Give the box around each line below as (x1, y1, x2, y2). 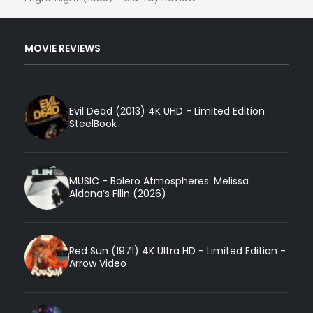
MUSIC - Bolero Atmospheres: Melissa (69, 174, 249, 189)
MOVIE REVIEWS (24, 41, 101, 55)
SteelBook (69, 117, 117, 131)
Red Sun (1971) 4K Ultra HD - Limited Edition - (69, 244, 286, 259)
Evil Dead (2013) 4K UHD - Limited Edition (69, 104, 265, 119)
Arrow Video (69, 256, 126, 271)
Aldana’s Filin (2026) (69, 187, 166, 201)
